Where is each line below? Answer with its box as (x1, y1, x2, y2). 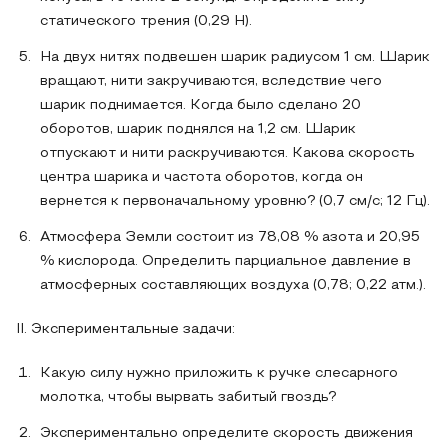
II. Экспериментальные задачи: (16, 323, 235, 336)
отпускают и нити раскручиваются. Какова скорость (40, 147, 415, 160)
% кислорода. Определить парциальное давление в (40, 255, 411, 268)
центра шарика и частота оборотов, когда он (40, 171, 363, 184)
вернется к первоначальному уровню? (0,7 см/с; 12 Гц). (40, 195, 430, 208)
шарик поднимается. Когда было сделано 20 (40, 99, 361, 112)
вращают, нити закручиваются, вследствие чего (40, 75, 382, 88)
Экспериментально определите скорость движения (40, 427, 413, 440)
